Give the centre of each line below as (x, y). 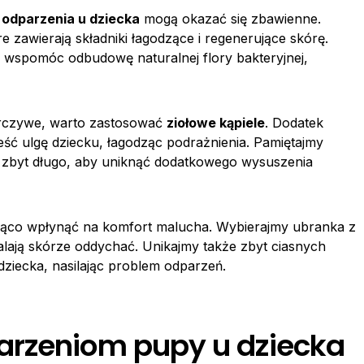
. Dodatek (294, 123)
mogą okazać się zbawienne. (230, 19)
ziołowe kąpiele (216, 123)
